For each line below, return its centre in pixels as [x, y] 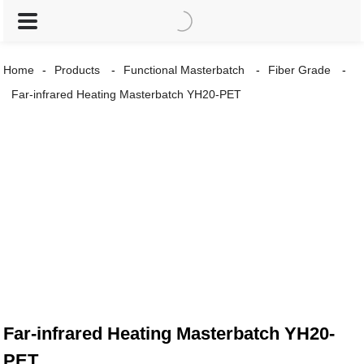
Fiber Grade [300, 70]
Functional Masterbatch [184, 70]
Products [78, 70]
